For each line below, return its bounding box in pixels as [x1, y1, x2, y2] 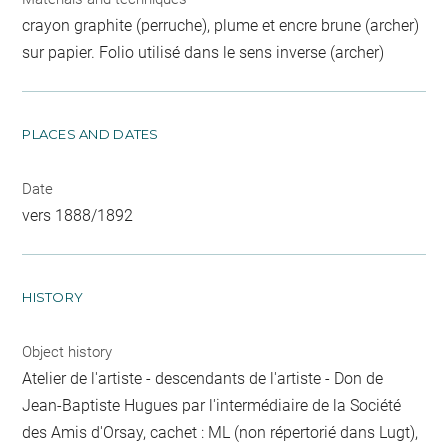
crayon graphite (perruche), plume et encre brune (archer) [22, 15, 420, 35]
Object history [22, 342, 113, 361]
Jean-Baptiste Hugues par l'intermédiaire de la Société [22, 395, 402, 415]
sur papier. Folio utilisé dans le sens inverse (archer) [22, 42, 385, 62]
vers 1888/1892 [22, 205, 134, 225]
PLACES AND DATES [22, 125, 159, 142]
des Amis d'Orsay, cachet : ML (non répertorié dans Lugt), [22, 422, 419, 442]
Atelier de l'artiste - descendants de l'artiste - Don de [22, 368, 384, 388]
